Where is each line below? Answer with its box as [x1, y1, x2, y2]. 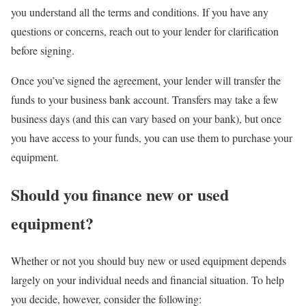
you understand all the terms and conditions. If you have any [11, 4, 268, 19]
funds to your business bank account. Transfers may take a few [11, 92, 279, 107]
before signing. [11, 42, 74, 57]
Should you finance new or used [11, 182, 229, 206]
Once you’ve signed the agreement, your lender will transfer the [11, 72, 281, 87]
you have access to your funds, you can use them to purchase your [11, 130, 292, 145]
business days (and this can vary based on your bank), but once [11, 111, 281, 126]
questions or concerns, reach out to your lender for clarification [11, 23, 279, 38]
